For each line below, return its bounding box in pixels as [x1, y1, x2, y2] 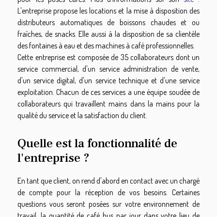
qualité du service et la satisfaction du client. [17, 110, 147, 120]
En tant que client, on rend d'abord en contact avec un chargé [17, 176, 200, 186]
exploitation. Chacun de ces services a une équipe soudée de [17, 87, 200, 97]
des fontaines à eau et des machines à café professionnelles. [17, 40, 195, 50]
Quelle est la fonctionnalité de [17, 136, 177, 152]
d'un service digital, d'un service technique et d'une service [17, 75, 200, 85]
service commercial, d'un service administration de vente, [17, 63, 200, 74]
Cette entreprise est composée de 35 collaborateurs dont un [17, 52, 200, 62]
